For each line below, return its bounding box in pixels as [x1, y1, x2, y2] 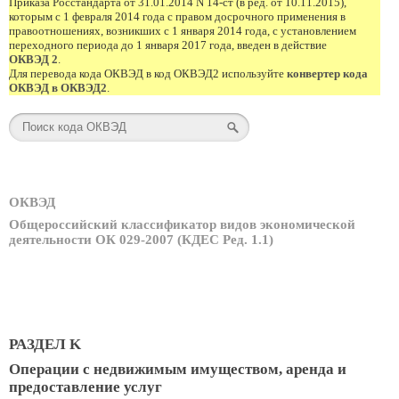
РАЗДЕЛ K [9, 335, 81, 353]
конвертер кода [287, 67, 368, 80]
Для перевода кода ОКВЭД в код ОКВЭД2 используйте [9, 67, 287, 80]
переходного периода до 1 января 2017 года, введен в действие [9, 38, 327, 52]
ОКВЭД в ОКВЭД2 [9, 81, 107, 94]
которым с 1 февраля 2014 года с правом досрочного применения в [9, 10, 346, 23]
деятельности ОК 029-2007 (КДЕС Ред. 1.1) [9, 232, 273, 248]
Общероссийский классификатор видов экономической [9, 217, 355, 232]
